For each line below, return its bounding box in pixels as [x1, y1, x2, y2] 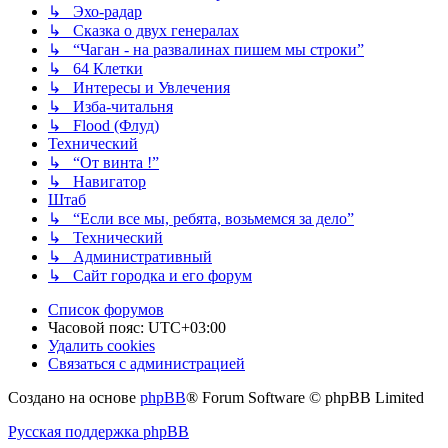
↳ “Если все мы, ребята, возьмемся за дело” [48, 210, 354, 228]
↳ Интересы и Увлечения [48, 79, 230, 97]
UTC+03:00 [148, 319, 226, 337]
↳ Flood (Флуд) [48, 117, 159, 135]
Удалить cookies [48, 337, 155, 355]
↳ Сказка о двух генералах [48, 22, 239, 40]
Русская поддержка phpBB [8, 423, 189, 441]
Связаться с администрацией [48, 355, 245, 373]
